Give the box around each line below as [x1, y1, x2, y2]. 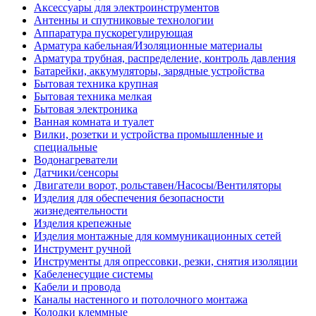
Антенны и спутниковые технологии [34, 13, 214, 26]
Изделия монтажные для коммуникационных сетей [34, 229, 281, 242]
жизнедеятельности [34, 204, 128, 217]
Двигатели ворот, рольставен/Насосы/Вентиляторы [34, 178, 281, 191]
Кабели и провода [34, 280, 121, 293]
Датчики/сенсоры [34, 166, 119, 178]
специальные [34, 140, 97, 153]
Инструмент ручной [34, 242, 131, 255]
